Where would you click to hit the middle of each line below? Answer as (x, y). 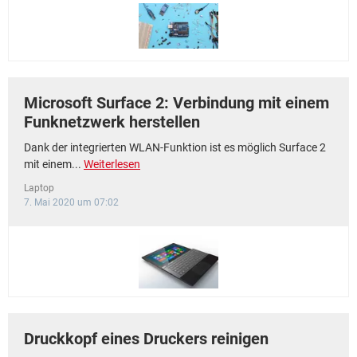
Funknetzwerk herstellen (112, 122)
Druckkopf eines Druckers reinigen (146, 339)
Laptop (39, 188)
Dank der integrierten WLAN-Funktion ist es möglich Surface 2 (175, 147)
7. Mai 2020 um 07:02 (71, 202)
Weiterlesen (112, 164)
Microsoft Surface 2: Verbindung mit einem (177, 103)
